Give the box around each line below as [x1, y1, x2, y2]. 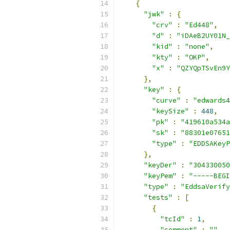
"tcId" [160, 215, 185, 223]
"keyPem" [144, 171, 177, 180]
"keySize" [152, 107, 189, 116]
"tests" [144, 193, 172, 202]
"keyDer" [144, 161, 177, 169]
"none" [185, 42, 209, 51]
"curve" [152, 96, 181, 105]
